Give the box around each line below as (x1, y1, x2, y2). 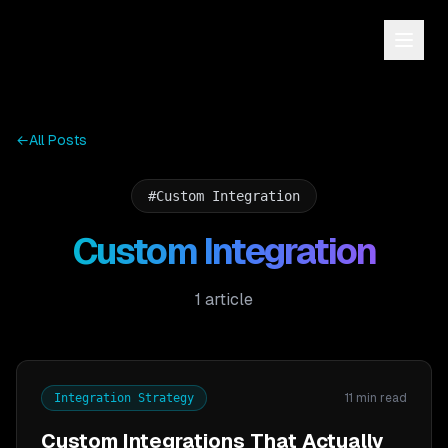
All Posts (29, 131, 87, 149)
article (201, 289, 253, 310)
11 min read (345, 390, 407, 406)
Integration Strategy (54, 391, 194, 405)
